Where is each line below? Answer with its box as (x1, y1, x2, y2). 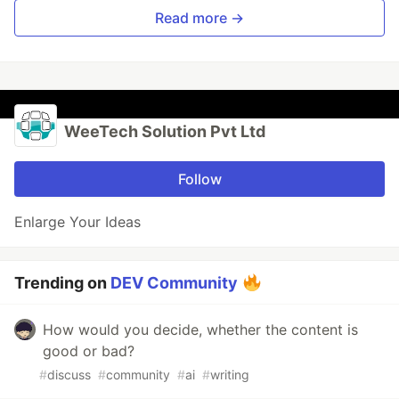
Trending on (14, 273, 110, 292)
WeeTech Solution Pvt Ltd (64, 121, 265, 141)
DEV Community (110, 273, 238, 292)
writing (210, 366, 249, 382)
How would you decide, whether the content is (43, 320, 358, 338)
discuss (47, 366, 91, 382)
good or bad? (43, 341, 134, 360)
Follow (177, 169, 222, 188)
